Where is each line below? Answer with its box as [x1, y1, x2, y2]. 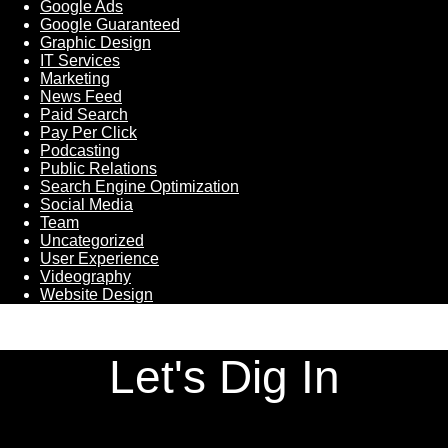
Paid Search [40, 105, 128, 123]
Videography [40, 267, 131, 285]
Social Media [40, 195, 133, 213]
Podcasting [40, 141, 120, 159]
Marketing [40, 69, 110, 87]
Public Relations [40, 159, 157, 177]
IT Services [40, 51, 120, 69]
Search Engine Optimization [40, 177, 239, 195]
